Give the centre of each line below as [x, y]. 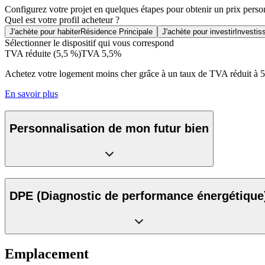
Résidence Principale [117, 32]
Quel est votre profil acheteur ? [62, 20]
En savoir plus [31, 94]
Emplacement [47, 253]
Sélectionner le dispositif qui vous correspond [89, 43]
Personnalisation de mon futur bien [109, 129]
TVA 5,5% [101, 54]
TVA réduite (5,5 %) [43, 54]
